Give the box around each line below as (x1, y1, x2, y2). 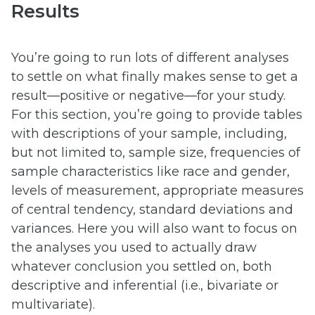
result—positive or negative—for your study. (11, 87, 285, 103)
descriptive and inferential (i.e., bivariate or (11, 277, 278, 293)
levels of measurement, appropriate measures (11, 182, 304, 198)
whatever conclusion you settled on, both (11, 258, 272, 274)
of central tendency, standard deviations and (11, 201, 293, 217)
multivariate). (11, 296, 95, 312)
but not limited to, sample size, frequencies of (11, 144, 300, 160)
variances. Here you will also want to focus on (11, 220, 297, 236)
